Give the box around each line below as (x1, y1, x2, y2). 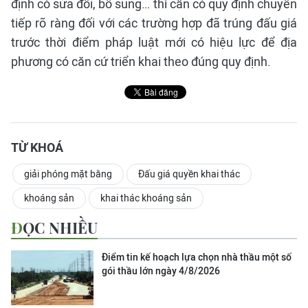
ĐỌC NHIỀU (23, 217, 98, 238)
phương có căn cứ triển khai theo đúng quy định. (11, 54, 271, 69)
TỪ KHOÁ (11, 140, 63, 155)
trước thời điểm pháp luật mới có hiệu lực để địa (11, 35, 297, 49)
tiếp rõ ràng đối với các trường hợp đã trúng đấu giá (11, 16, 297, 30)
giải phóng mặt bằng (24, 168, 112, 179)
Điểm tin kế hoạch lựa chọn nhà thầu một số (102, 252, 291, 263)
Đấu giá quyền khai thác (138, 168, 240, 179)
